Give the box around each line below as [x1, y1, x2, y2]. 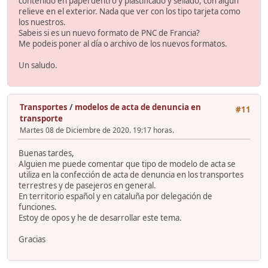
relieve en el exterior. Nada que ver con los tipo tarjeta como [19, 5, 240, 17]
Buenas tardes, [19, 147, 74, 159]
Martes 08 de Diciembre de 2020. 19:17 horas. [20, 125, 174, 136]
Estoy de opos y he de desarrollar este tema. [19, 212, 182, 223]
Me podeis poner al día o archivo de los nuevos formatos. [19, 38, 227, 49]
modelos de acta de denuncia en [75, 102, 201, 113]
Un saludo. [19, 59, 57, 71]
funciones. [19, 201, 57, 212]
